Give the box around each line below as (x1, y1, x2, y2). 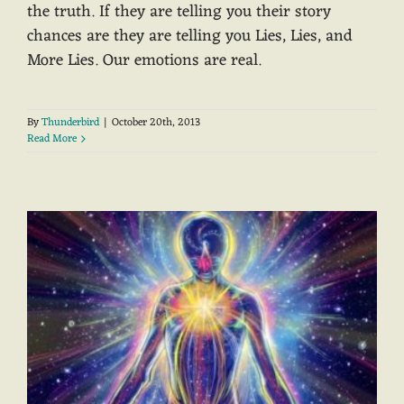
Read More (27, 128, 77, 149)
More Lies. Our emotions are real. (27, 45, 262, 75)
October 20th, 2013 (112, 112, 200, 133)
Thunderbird (41, 112, 99, 133)
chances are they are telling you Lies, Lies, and (27, 21, 353, 50)
